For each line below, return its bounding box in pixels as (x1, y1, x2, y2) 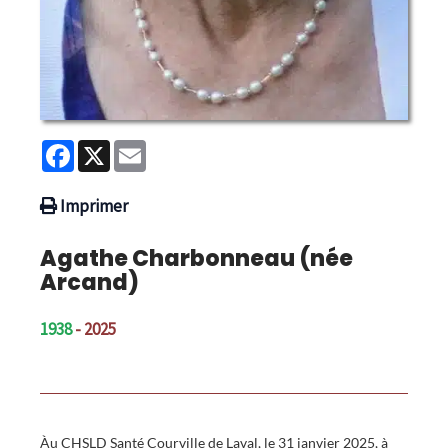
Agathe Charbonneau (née (40, 243, 353, 275)
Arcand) (40, 267, 139, 299)
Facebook (74, 137, 144, 160)
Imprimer (60, 195, 128, 218)
